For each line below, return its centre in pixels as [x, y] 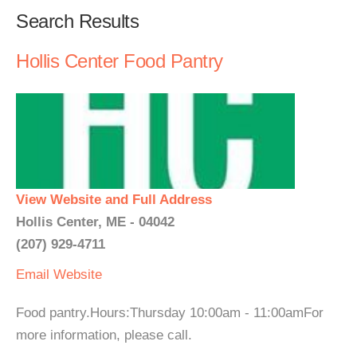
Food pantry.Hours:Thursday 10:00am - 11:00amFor [170, 313]
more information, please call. [104, 335]
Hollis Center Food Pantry [120, 61]
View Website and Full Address [114, 200]
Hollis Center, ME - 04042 [95, 222]
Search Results [77, 21]
